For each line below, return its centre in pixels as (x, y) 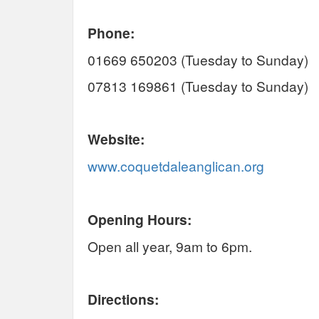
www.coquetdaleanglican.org (176, 165)
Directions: (123, 299)
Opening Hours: (141, 219)
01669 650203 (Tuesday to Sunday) (198, 59)
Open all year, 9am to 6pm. (200, 246)
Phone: (113, 32)
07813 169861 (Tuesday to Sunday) (198, 85)
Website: (116, 138)
